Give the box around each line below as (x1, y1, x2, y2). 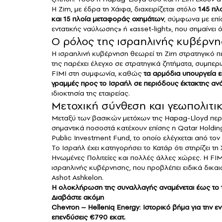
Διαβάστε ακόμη (52, 192, 104, 203)
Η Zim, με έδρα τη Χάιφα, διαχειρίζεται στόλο (52, 4, 198, 14)
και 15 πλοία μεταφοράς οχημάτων (52, 14, 164, 24)
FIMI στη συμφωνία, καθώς (52, 68, 144, 79)
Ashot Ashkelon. (52, 172, 104, 183)
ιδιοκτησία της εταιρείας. (52, 88, 130, 99)
